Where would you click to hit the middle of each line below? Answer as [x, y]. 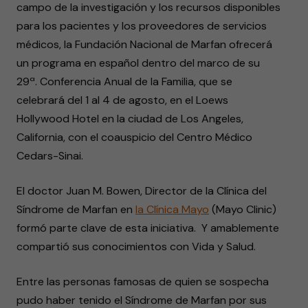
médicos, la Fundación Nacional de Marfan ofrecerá [144, 44]
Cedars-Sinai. [50, 156]
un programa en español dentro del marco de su [138, 63]
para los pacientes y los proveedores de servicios [142, 26]
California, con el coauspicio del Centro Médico [134, 137]
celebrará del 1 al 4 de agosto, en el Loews [122, 100]
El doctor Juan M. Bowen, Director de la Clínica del [142, 191]
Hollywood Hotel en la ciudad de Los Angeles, [130, 119]
